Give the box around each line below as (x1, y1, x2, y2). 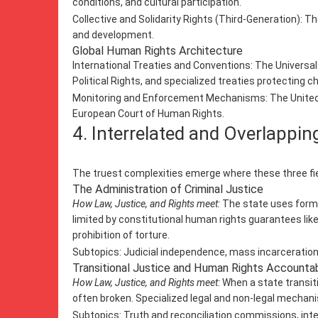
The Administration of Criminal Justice (72, 182, 263, 196)
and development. (72, 29, 154, 40)
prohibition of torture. (72, 229, 170, 241)
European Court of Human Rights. (72, 108, 224, 119)
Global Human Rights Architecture (72, 44, 243, 57)
